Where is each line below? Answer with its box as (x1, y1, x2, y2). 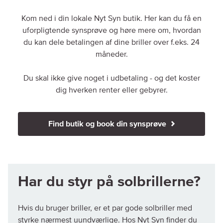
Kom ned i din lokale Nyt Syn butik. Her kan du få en (21, 14, 202, 22)
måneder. (95, 50, 128, 58)
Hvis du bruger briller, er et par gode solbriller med (18, 204, 192, 213)
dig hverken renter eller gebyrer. (55, 86, 168, 94)
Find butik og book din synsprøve (48, 119, 168, 128)
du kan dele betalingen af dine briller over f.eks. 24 (23, 38, 200, 46)
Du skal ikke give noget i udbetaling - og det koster (23, 74, 200, 82)
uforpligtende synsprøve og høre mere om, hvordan (22, 26, 201, 34)
